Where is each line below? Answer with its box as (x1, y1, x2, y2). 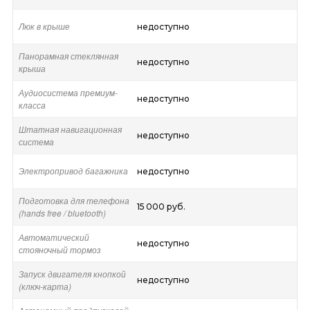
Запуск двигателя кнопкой (18, 268, 126, 280)
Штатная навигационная (18, 123, 122, 136)
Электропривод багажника (18, 165, 128, 177)
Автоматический (18, 231, 89, 244)
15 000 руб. (136, 201, 185, 212)
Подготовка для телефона (18, 194, 129, 207)
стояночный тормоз (18, 244, 101, 256)
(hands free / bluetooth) (18, 207, 106, 219)
